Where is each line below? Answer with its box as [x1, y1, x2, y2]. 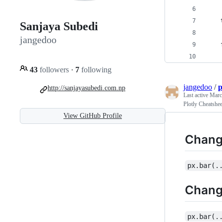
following [79, 65, 111, 74]
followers [38, 65, 71, 74]
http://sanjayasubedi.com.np [48, 84, 125, 92]
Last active [183, 92, 210, 99]
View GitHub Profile [63, 111, 122, 119]
